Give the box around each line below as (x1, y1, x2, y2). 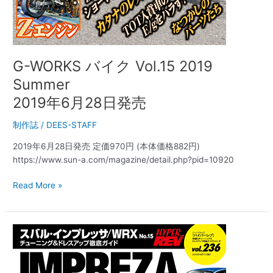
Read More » (13, 180, 63, 191)
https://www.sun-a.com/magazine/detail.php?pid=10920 (13, 154, 235, 165)
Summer (13, 76, 71, 94)
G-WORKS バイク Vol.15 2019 (13, 57, 213, 76)
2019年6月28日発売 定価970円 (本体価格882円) (13, 141, 200, 151)
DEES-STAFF (46, 119, 97, 130)
